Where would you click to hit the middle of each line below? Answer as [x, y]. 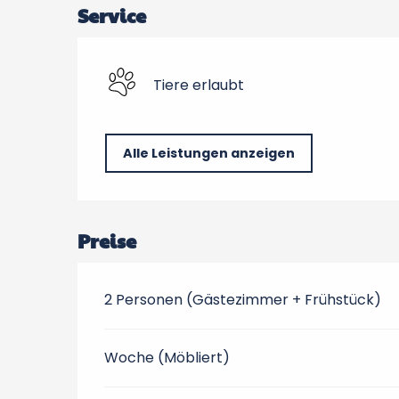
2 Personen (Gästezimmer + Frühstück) [243, 300]
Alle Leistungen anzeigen [209, 153]
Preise [107, 240]
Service [112, 15]
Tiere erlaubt [199, 85]
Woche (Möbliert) [167, 358]
